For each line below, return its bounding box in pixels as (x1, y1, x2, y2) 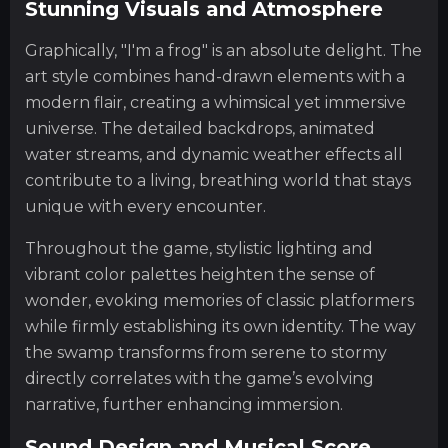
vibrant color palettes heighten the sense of (25, 265, 375, 285)
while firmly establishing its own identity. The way (25, 317, 416, 337)
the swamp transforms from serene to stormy (25, 343, 387, 363)
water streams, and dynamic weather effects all (25, 145, 403, 165)
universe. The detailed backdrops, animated (25, 119, 375, 139)
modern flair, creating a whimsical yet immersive (25, 93, 406, 113)
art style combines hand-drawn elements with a (25, 67, 405, 87)
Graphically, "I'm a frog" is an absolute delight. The (25, 41, 422, 61)
